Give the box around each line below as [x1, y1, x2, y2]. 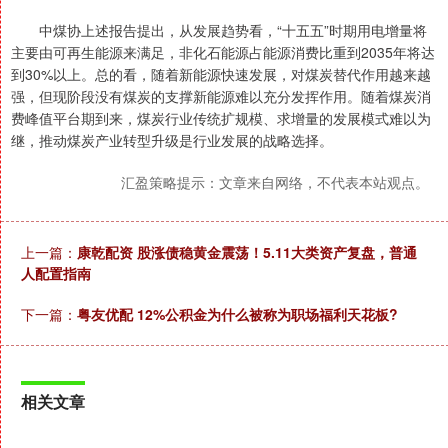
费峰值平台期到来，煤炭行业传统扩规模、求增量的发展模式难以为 [11, 108, 431, 129]
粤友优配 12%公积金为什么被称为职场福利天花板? [77, 304, 398, 325]
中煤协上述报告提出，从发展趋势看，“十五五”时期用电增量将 [11, 20, 427, 41]
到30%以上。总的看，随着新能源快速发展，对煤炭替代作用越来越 [11, 64, 431, 85]
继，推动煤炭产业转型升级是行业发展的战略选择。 [11, 130, 333, 151]
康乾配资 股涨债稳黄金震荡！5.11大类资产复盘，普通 [77, 242, 417, 263]
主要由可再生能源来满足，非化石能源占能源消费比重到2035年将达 [11, 42, 435, 63]
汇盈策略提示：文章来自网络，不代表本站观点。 [121, 172, 429, 193]
